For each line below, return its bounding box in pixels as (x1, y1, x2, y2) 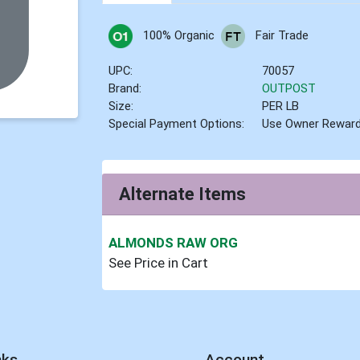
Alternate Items (119, 183, 247, 204)
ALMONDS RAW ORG (108, 234, 239, 251)
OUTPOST (262, 81, 317, 96)
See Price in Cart (108, 254, 209, 271)
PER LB (262, 99, 300, 114)
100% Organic (142, 28, 215, 43)
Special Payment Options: (108, 117, 245, 132)
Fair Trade (255, 28, 309, 43)
